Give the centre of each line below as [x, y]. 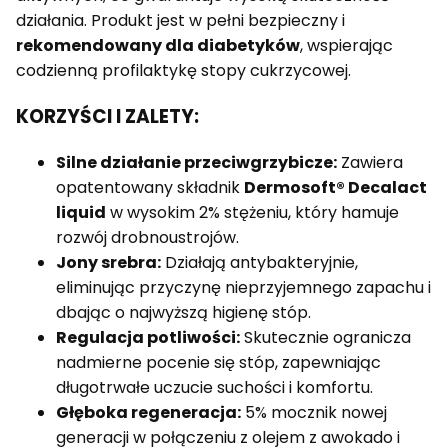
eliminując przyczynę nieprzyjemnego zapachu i [243, 287]
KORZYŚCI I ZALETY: [107, 116]
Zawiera [370, 162]
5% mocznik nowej [314, 412]
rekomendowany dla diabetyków [158, 46]
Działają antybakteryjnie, [259, 262]
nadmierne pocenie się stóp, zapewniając [218, 362]
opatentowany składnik [150, 187]
